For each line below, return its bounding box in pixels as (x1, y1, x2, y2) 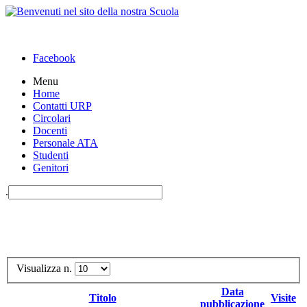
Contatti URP (33, 100, 92, 112)
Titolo (88, 291, 116, 304)
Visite (271, 291, 296, 304)
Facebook (33, 52, 75, 64)
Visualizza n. (16, 262, 75, 274)
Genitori (33, 162, 69, 173)
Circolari (33, 112, 71, 124)
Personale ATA (33, 137, 98, 149)
